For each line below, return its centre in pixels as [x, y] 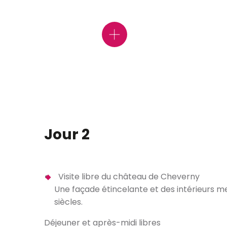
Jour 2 [67, 134]
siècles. [68, 202]
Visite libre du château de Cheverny [129, 177]
